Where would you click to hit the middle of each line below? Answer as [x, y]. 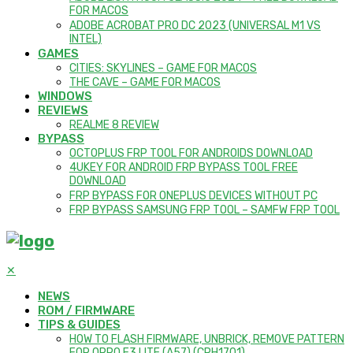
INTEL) [85, 40]
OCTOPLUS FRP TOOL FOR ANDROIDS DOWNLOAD [191, 154]
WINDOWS [65, 97]
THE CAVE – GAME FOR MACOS [145, 83]
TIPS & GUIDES [79, 325]
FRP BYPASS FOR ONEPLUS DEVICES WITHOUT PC [193, 196]
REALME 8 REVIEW [114, 125]
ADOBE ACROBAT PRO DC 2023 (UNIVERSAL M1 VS [195, 26]
